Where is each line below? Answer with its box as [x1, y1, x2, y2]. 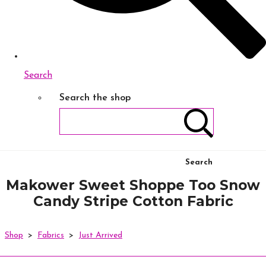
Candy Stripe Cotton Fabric [33, 193, 233, 210]
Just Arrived [78, 231, 122, 240]
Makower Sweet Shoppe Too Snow [6, 177, 260, 194]
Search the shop [59, 93, 131, 103]
